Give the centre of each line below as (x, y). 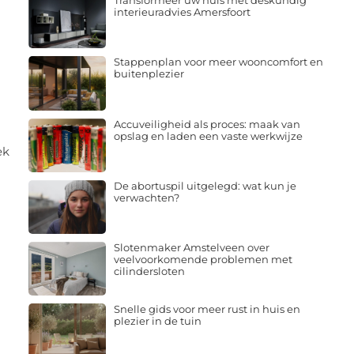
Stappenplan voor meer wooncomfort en (218, 62)
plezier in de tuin (157, 321)
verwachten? (146, 197)
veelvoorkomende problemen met (203, 260)
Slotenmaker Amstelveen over (191, 248)
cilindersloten (149, 271)
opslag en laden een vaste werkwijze (208, 136)
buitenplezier (149, 74)
